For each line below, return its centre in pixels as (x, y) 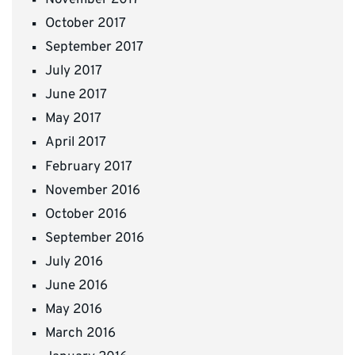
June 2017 (76, 95)
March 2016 (80, 334)
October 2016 (86, 214)
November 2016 (93, 191)
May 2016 (74, 310)
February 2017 (89, 167)
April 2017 (76, 143)
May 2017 (73, 119)
